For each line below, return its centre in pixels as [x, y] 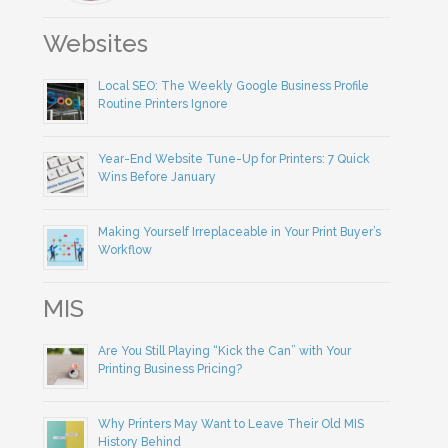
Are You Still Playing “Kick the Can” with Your [225, 350]
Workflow [125, 249]
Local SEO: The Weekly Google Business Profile [234, 85]
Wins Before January [157, 176]
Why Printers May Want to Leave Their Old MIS [231, 423]
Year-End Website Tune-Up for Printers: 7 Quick [234, 158]
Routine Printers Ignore [163, 103]
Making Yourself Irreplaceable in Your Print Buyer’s [240, 231]
